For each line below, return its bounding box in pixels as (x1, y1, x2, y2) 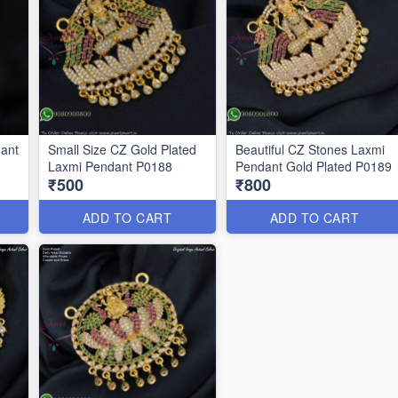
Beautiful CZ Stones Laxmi (235, 140, 385, 158)
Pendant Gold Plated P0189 (235, 157, 392, 175)
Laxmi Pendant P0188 (47, 157, 172, 175)
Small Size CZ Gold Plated (47, 140, 196, 158)
